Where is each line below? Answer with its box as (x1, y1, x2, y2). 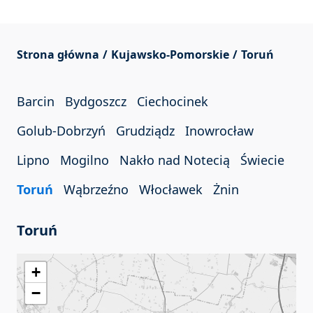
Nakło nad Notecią (119, 152, 230, 169)
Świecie (240, 152, 284, 169)
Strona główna (17, 47, 99, 63)
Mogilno (60, 152, 109, 169)
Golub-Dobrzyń (17, 122, 105, 140)
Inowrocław (185, 122, 254, 140)
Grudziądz (116, 122, 175, 140)
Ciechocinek (137, 93, 208, 110)
